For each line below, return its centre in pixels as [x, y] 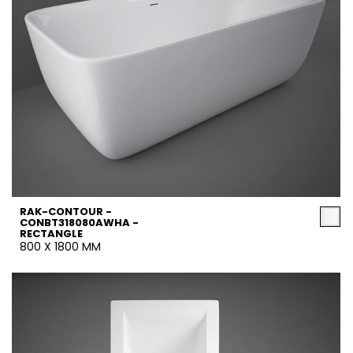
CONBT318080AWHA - [79, 223]
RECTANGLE [51, 234]
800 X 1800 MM [60, 247]
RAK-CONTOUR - [66, 212]
